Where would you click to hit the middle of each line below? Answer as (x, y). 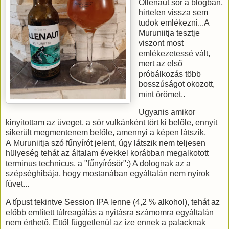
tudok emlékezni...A (174, 22)
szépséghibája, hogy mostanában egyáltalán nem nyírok (108, 174)
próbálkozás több (170, 74)
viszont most (161, 43)
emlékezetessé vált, (175, 53)
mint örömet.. (162, 94)
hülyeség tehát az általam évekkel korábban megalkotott (107, 153)
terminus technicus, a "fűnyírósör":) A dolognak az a (98, 164)
